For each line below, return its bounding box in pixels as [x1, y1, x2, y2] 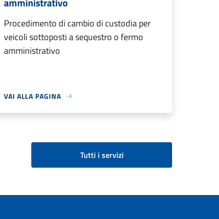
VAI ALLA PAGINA [4, 91, 61, 101]
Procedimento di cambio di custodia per [4, 17, 151, 30]
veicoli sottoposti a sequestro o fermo [4, 30, 143, 44]
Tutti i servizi [80, 149, 124, 161]
